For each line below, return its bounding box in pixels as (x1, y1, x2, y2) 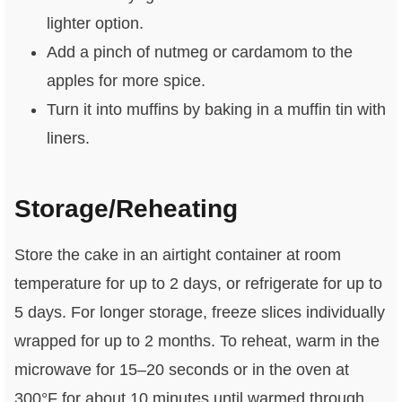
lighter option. (46, 14, 144, 33)
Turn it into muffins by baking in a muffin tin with (46, 100, 386, 119)
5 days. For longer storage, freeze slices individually (13, 303, 385, 322)
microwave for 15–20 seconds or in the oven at (13, 361, 349, 380)
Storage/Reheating (13, 195, 238, 223)
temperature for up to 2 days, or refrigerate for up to (13, 275, 382, 293)
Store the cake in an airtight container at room (13, 246, 341, 265)
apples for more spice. (46, 72, 205, 91)
